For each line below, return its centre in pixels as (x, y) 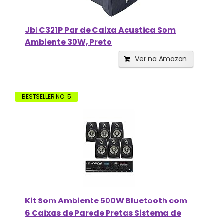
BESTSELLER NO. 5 (46, 96)
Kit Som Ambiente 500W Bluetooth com (106, 200)
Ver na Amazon (161, 59)
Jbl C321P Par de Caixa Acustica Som (100, 30)
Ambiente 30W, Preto (68, 42)
